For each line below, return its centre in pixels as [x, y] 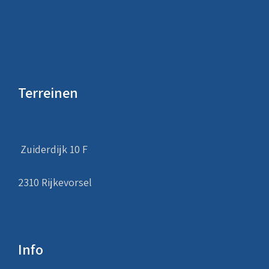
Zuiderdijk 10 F [53, 149]
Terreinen [48, 92]
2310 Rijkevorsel [55, 182]
